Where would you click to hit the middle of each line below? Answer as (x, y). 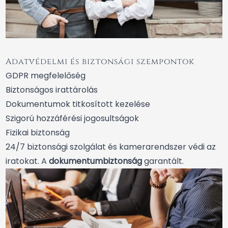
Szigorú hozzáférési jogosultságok (72, 119)
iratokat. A (27, 161)
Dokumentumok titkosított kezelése (78, 104)
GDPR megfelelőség (46, 76)
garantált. (163, 161)
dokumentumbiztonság (95, 161)
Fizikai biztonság (38, 133)
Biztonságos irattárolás (52, 90)
